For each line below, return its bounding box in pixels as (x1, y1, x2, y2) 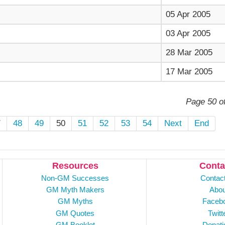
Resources (52, 160, 98, 171)
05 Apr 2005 (165, 9, 210, 19)
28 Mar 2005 (165, 47, 212, 57)
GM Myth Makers (46, 185, 104, 194)
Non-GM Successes (41, 174, 109, 183)
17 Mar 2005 (165, 66, 212, 76)
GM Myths (57, 197, 93, 206)
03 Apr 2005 (165, 28, 210, 38)
